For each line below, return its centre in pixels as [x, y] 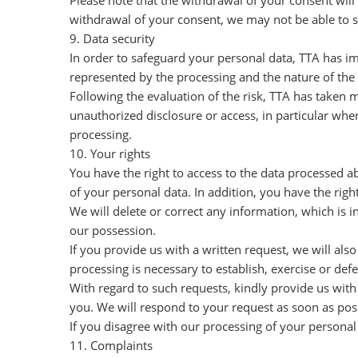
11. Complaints [111, 345]
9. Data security [112, 38]
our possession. [113, 230]
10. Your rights [110, 153]
